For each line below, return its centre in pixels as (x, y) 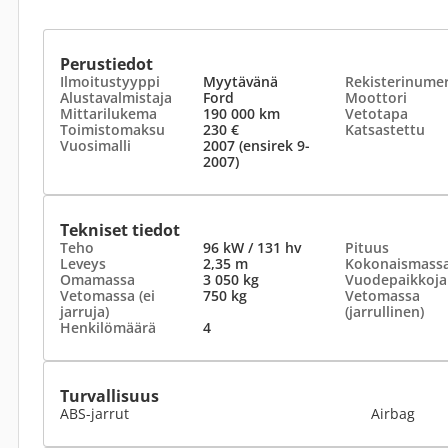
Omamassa (97, 279)
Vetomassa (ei (107, 295)
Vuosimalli (95, 145)
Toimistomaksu (112, 129)
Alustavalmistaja (116, 97)
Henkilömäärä (108, 327)
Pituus (367, 247)
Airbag (393, 413)
